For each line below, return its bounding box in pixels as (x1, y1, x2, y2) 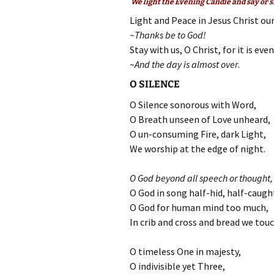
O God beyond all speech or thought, (130, 172, 273, 184)
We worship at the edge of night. (130, 143, 265, 155)
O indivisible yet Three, (130, 260, 225, 272)
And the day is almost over (135, 58, 238, 70)
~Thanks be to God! (130, 29, 206, 41)
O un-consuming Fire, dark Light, (130, 128, 266, 140)
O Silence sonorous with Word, (130, 98, 256, 111)
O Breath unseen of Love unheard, (130, 113, 270, 125)
